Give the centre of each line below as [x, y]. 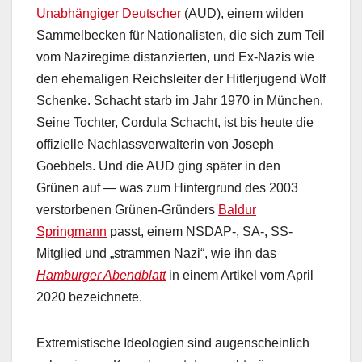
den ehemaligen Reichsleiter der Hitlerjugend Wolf [181, 79]
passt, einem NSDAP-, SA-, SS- [200, 232]
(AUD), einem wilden [242, 14]
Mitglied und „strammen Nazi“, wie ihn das [156, 254]
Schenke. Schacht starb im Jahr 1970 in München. [180, 101]
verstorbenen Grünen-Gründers [127, 210]
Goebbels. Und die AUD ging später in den [158, 166]
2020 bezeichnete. [89, 297]
